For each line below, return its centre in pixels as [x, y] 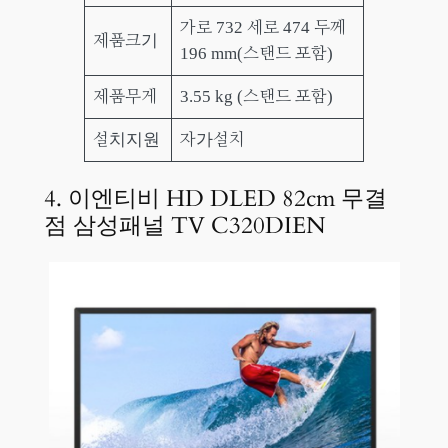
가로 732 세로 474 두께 [263, 27]
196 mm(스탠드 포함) [257, 53]
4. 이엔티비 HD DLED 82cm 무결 [215, 198]
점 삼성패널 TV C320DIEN [184, 225]
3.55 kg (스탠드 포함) [257, 96]
